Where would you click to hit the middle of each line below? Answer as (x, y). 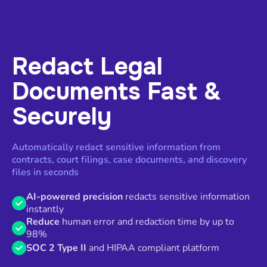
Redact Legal (87, 67)
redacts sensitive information (186, 197)
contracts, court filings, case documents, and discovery (129, 160)
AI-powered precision (74, 197)
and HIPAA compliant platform (153, 248)
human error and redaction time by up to (147, 222)
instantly (45, 209)
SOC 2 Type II (56, 248)
